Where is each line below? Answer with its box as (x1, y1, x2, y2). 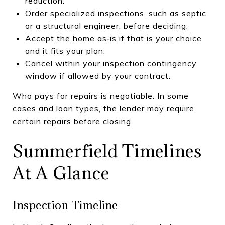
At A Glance (13, 162, 109, 184)
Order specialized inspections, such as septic (25, 8, 206, 18)
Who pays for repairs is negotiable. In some (13, 90, 189, 101)
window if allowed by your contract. (25, 70, 171, 81)
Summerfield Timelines (13, 140, 202, 162)
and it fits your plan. (25, 45, 105, 56)
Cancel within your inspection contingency (25, 58, 197, 68)
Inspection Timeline (13, 197, 118, 212)
